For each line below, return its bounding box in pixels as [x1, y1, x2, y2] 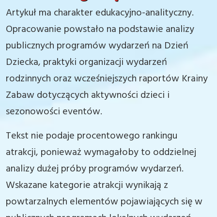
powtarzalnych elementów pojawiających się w [6, 194, 202, 210]
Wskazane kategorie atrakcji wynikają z [6, 178, 168, 193]
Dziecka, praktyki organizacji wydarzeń [6, 55, 167, 70]
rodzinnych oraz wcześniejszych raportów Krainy [6, 71, 208, 87]
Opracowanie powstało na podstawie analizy [6, 22, 194, 37]
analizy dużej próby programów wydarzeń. [6, 161, 184, 177]
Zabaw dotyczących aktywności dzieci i [6, 88, 170, 103]
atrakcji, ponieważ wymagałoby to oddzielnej [6, 145, 196, 160]
